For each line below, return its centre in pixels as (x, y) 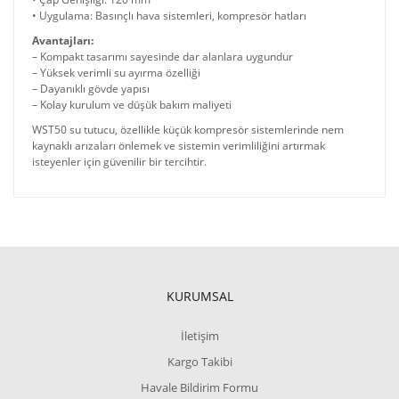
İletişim (199, 336)
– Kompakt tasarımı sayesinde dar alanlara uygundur (163, 57)
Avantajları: (63, 41)
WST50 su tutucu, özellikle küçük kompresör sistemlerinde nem (188, 130)
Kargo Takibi (199, 362)
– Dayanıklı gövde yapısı (91, 89)
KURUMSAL (199, 296)
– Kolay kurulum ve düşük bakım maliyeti (132, 105)
